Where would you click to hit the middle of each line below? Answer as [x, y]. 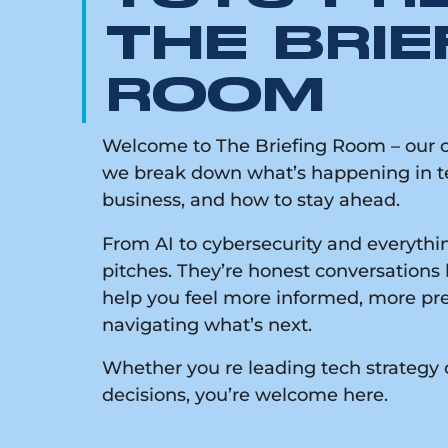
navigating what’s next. [207, 324]
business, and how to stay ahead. [251, 200]
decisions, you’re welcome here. [245, 394]
